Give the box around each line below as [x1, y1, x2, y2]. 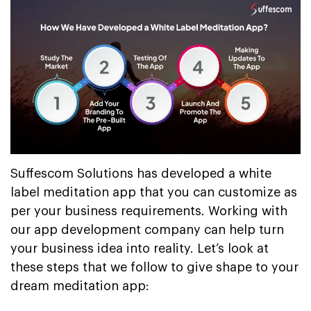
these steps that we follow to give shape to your [10, 260, 299, 274]
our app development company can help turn [10, 223, 284, 236]
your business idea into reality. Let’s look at [10, 242, 269, 255]
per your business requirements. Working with [10, 204, 287, 217]
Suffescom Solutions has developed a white [10, 167, 271, 180]
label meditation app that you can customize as [10, 185, 297, 199]
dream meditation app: [10, 279, 149, 292]
